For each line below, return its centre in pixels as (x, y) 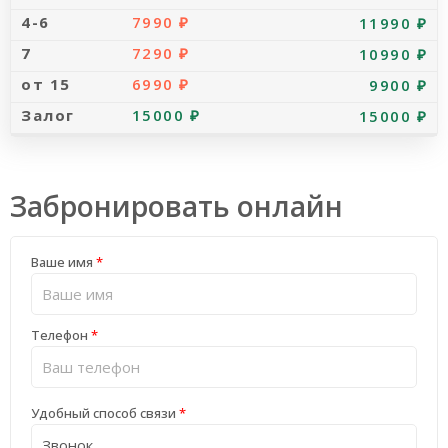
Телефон (61, 335)
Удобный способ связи (105, 412)
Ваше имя (63, 262)
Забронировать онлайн (176, 205)
